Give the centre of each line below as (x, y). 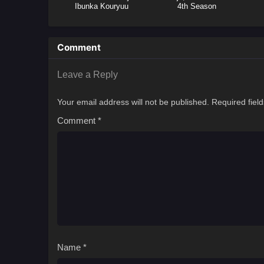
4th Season (197, 6)
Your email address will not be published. (133, 102)
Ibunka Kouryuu (102, 6)
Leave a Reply (88, 75)
